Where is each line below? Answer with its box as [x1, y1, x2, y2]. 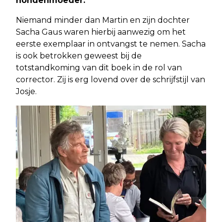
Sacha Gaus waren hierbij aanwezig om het [16, 27, 186, 37]
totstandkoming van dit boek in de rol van [16, 62, 182, 72]
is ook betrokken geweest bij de [16, 51, 142, 60]
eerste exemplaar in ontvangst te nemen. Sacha [16, 39, 206, 49]
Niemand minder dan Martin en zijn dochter [16, 15, 190, 25]
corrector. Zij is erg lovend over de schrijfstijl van [16, 74, 205, 84]
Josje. [16, 86, 37, 96]
